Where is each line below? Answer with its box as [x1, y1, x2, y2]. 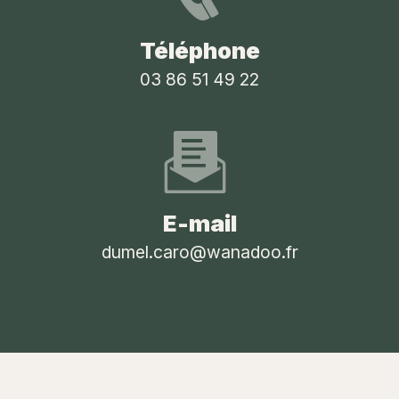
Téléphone [139, 36, 260, 64]
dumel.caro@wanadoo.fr [101, 240, 298, 263]
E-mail [162, 208, 237, 237]
